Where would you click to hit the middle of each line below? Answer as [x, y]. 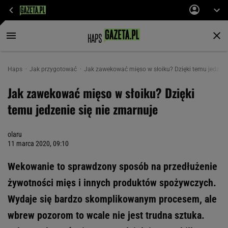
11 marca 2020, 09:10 [38, 144]
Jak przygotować [54, 69]
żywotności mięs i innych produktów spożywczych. [112, 183]
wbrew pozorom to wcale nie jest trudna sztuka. [106, 215]
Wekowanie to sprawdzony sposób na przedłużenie [112, 166]
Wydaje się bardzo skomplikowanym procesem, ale [112, 199]
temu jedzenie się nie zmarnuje [83, 109]
